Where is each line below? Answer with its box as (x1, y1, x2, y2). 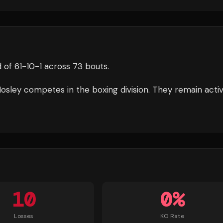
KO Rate (160, 212, 184, 220)
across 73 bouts (42, 61, 108, 72)
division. (118, 84, 150, 95)
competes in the (21, 84, 92, 95)
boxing (92, 84, 118, 95)
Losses (14, 212, 34, 220)
